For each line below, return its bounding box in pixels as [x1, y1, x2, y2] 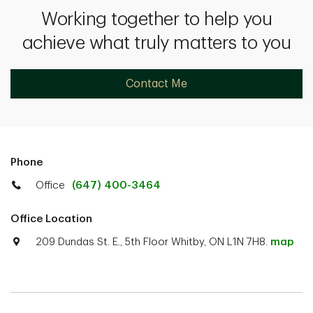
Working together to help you [41, 10, 272, 29]
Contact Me [126, 78, 187, 89]
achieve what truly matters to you [22, 34, 291, 52]
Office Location [10, 214, 92, 224]
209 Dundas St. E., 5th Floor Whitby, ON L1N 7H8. [36, 237, 270, 247]
